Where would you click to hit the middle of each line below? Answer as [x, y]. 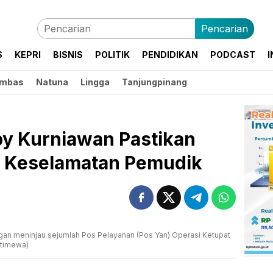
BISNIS [68, 55]
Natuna [52, 82]
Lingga [95, 82]
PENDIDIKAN [170, 55]
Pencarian [225, 29]
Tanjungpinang [154, 82]
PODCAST [233, 55]
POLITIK [112, 55]
